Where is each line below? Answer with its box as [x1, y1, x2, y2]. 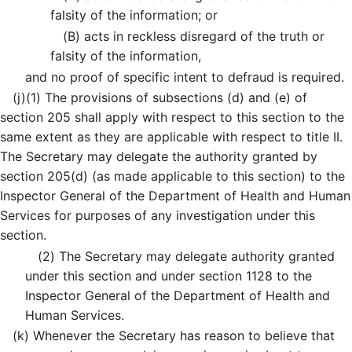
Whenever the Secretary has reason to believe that [29, 328, 335, 344]
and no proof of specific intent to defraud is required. [25, 68, 344, 85]
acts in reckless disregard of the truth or [80, 27, 324, 44]
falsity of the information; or [50, 7, 218, 24]
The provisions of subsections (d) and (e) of [41, 90, 307, 106]
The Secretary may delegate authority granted [55, 247, 335, 264]
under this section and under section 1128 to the [25, 267, 312, 284]
